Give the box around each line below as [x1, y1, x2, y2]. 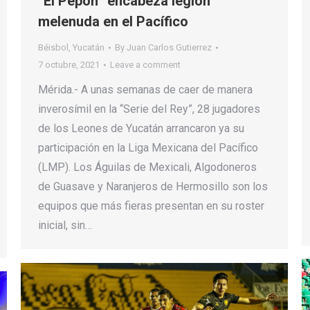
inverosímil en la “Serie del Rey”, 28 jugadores [38, 102, 260, 116]
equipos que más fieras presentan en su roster [38, 199, 264, 213]
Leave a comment [110, 60, 181, 71]
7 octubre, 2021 [38, 60, 100, 71]
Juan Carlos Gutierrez [127, 42, 212, 53]
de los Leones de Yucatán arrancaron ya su [38, 122, 244, 136]
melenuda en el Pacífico [38, 13, 188, 30]
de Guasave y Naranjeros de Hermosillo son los [38, 180, 268, 194]
